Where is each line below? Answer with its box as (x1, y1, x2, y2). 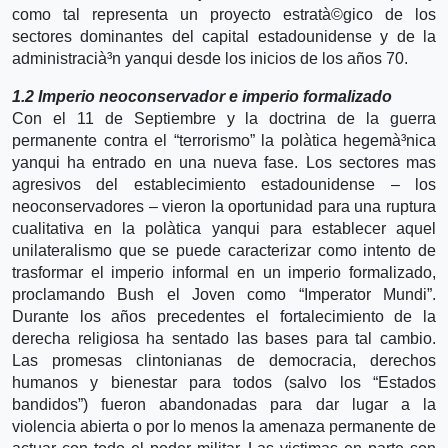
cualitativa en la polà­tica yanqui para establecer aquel (12, 219, 436, 237)
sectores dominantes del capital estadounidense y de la (12, 27, 436, 45)
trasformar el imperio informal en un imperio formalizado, (12, 263, 436, 281)
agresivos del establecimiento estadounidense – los (12, 175, 436, 193)
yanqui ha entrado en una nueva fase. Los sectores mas (12, 153, 436, 171)
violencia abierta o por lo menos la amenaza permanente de (12, 417, 436, 435)
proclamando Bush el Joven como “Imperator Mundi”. (12, 285, 436, 303)
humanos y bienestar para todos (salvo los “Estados (12, 373, 436, 391)
